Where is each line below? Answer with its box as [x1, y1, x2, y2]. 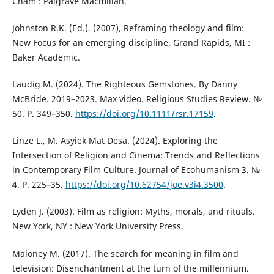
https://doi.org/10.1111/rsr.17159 [75, 108, 213, 120]
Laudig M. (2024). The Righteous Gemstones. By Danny [12, 78, 237, 91]
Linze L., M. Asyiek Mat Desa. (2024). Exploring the [12, 135, 218, 147]
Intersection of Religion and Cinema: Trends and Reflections [12, 149, 260, 161]
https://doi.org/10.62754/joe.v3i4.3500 [65, 179, 223, 191]
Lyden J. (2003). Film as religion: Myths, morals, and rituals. [12, 206, 255, 218]
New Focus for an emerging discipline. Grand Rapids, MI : [12, 37, 250, 49]
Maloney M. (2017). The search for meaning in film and [12, 247, 239, 259]
